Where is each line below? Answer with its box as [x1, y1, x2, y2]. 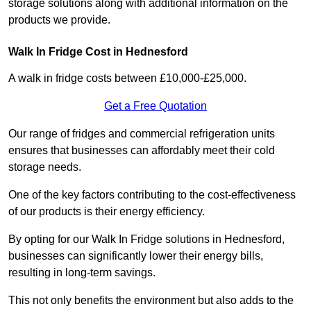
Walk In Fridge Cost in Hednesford [8, 46, 188, 58]
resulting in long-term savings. [8, 267, 158, 279]
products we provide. [8, 14, 110, 26]
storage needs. [8, 161, 81, 174]
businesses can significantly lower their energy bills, [8, 250, 263, 262]
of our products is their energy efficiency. [8, 205, 208, 218]
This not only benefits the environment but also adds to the [8, 294, 294, 307]
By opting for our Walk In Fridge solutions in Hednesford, [8, 233, 285, 246]
